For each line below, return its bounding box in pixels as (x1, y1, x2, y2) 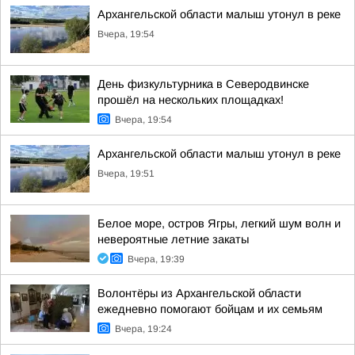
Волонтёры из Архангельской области (97, 287, 301, 300)
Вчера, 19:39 (128, 254, 185, 265)
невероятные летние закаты (97, 233, 249, 246)
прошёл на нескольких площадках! (97, 94, 284, 106)
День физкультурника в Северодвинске (97, 78, 309, 90)
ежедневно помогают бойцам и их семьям (97, 303, 323, 315)
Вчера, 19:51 (97, 168, 155, 179)
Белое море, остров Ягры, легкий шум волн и (97, 217, 341, 230)
